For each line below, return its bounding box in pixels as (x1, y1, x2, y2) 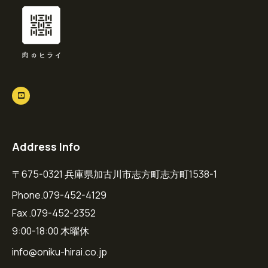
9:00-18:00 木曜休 (12, 224, 89, 237)
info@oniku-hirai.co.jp (12, 245, 107, 258)
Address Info (12, 139, 80, 154)
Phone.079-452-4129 (12, 188, 106, 202)
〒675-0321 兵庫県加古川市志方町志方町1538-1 (12, 167, 217, 181)
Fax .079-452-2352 (12, 206, 96, 220)
